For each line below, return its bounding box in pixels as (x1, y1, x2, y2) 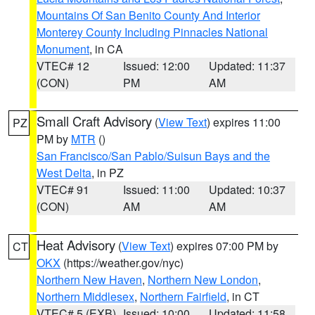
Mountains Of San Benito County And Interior (37, 7, 260, 23)
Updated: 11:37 (209, 58, 286, 74)
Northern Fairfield (140, 288, 226, 304)
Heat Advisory (37, 236, 115, 254)
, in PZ (91, 165, 124, 181)
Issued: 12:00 (122, 58, 190, 74)
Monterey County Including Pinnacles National (37, 24, 268, 40)
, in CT (226, 288, 259, 304)
